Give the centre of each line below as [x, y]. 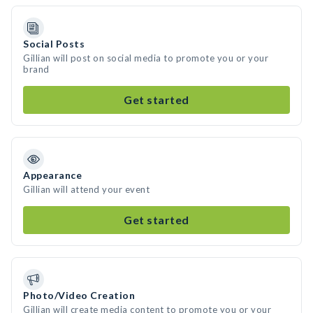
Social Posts [54, 44]
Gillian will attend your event [86, 189]
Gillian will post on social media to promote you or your [146, 58]
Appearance [52, 175]
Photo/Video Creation [79, 295]
